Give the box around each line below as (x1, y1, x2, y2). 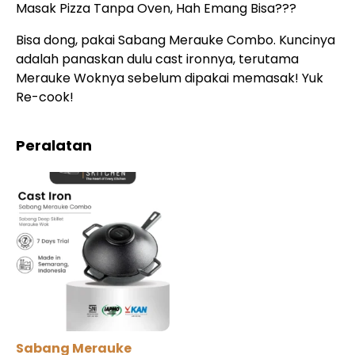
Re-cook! (16, 87, 74, 106)
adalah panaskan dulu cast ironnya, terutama (16, 49, 299, 68)
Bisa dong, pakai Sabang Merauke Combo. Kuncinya (16, 30, 335, 49)
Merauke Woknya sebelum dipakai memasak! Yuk (16, 68, 323, 87)
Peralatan (16, 135, 92, 155)
